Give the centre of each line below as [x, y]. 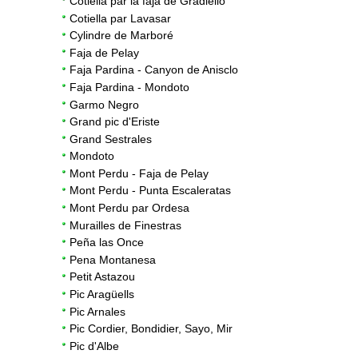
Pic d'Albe [94, 346]
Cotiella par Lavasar [120, 18]
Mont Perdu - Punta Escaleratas [150, 191]
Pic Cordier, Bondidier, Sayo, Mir [151, 329]
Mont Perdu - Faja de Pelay [139, 173]
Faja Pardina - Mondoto [129, 87]
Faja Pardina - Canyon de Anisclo [154, 70]
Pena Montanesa [113, 259]
